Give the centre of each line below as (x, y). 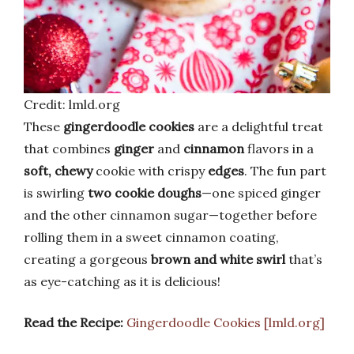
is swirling (56, 192)
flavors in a (279, 148)
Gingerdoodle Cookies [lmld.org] (226, 322)
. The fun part (285, 170)
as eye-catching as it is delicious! (122, 281)
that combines (69, 148)
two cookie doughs (145, 192)
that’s (304, 259)
